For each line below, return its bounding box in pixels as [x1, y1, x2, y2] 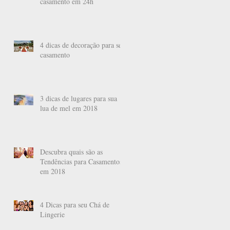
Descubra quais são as [40, 146, 103, 157]
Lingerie [40, 209, 65, 219]
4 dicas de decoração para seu [40, 40, 125, 50]
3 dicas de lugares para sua [40, 93, 117, 103]
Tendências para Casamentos [40, 156, 122, 166]
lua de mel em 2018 [40, 103, 98, 113]
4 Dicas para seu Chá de [40, 199, 109, 209]
